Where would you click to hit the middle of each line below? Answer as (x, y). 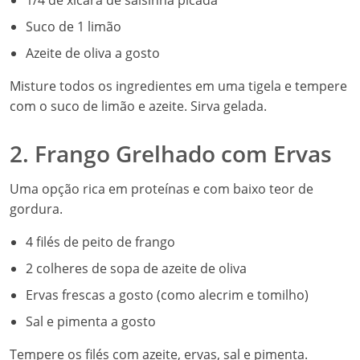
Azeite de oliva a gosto (93, 53)
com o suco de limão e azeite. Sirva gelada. (138, 106)
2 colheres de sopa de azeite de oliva (136, 268)
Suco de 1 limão (74, 27)
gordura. (36, 209)
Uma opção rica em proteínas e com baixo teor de (162, 189)
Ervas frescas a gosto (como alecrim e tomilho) (167, 295)
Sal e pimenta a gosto (91, 321)
